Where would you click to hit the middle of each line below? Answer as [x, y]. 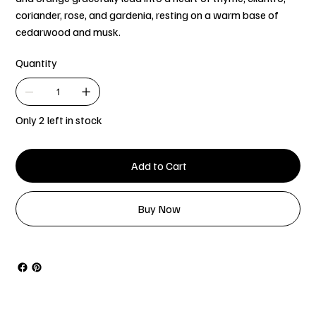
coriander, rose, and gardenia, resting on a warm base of [147, 14]
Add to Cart [159, 165]
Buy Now [159, 208]
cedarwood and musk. [69, 31]
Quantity [37, 62]
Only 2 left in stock [59, 120]
